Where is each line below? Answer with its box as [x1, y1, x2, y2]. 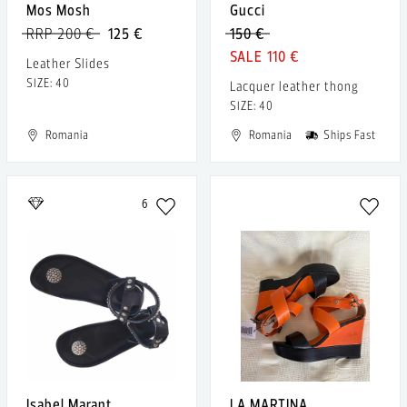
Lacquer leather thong [230, 77, 359, 95]
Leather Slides [26, 55, 110, 73]
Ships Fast [323, 127, 376, 144]
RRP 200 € [26, 24, 95, 44]
